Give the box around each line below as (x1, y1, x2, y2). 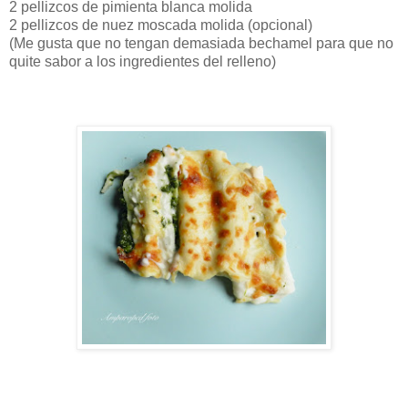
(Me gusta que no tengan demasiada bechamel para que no (9, 36, 393, 52)
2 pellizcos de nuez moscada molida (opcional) (9, 17, 312, 34)
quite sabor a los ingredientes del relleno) (9, 54, 276, 70)
